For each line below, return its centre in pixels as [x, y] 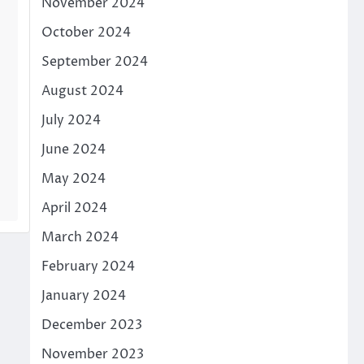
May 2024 [73, 179]
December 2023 [91, 325]
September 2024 [94, 62]
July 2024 [71, 121]
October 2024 [86, 33]
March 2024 [80, 238]
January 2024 [83, 296]
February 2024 [88, 267]
